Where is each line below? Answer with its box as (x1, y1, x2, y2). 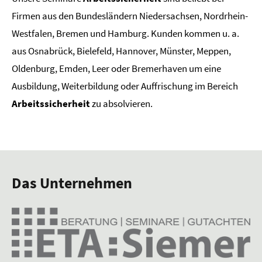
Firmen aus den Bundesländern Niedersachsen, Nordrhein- (12, 9, 248, 22)
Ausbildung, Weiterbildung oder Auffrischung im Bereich (12, 79, 238, 92)
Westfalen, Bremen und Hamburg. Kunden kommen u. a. (12, 26, 239, 40)
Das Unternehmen (12, 173, 132, 192)
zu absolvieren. (92, 96, 153, 110)
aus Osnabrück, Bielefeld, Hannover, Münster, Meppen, (12, 44, 231, 57)
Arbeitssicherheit (12, 96, 92, 110)
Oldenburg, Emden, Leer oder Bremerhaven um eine (12, 61, 221, 75)
